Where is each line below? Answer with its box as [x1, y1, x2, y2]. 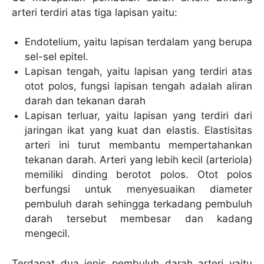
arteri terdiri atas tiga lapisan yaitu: [12, 6, 177, 18]
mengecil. [25, 227, 71, 240]
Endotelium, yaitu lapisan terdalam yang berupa [25, 36, 252, 48]
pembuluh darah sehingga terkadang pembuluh [25, 198, 252, 210]
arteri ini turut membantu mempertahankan [25, 139, 252, 151]
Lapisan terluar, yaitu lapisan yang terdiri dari [25, 110, 252, 122]
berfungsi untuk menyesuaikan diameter [25, 183, 252, 196]
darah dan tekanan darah [25, 95, 146, 107]
